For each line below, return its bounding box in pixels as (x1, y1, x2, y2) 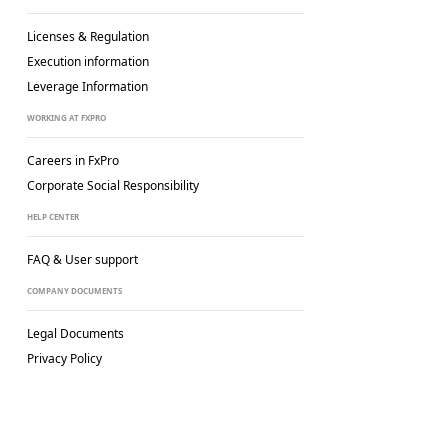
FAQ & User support (26, 251, 138, 268)
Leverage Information (26, 78, 148, 95)
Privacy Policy (26, 350, 102, 367)
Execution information (26, 53, 149, 70)
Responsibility (122, 177, 199, 194)
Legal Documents (26, 325, 124, 342)
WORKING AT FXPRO (26, 112, 106, 123)
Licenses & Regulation (26, 28, 149, 45)
